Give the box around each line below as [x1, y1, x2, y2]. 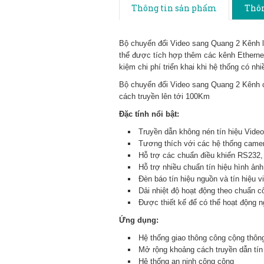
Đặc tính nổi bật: [119, 110, 179, 118]
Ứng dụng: [119, 216, 159, 225]
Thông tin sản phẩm [131, 2, 217, 14]
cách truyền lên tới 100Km [119, 92, 210, 101]
